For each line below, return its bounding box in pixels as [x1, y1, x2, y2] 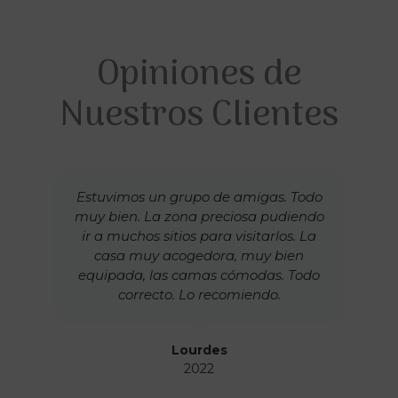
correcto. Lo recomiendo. [117, 285, 281, 303]
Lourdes [171, 341, 227, 358]
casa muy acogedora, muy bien [94, 246, 304, 264]
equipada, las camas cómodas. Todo [78, 266, 320, 283]
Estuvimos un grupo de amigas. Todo [76, 187, 322, 205]
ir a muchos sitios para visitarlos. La [82, 227, 316, 244]
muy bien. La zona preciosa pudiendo [74, 207, 324, 225]
